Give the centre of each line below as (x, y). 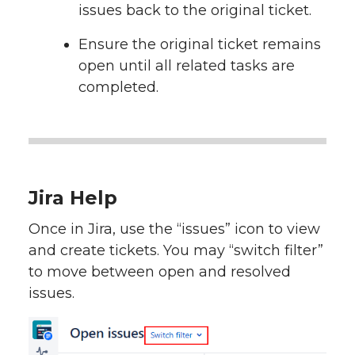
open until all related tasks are (187, 65)
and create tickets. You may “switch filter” (176, 250)
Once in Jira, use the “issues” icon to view (174, 229)
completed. (118, 87)
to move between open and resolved (160, 271)
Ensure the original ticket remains (200, 44)
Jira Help (73, 197)
